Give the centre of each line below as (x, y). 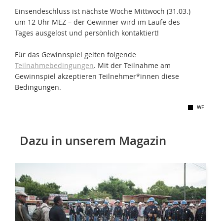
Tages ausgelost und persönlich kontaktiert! (87, 33)
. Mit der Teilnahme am (132, 66)
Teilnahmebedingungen (54, 66)
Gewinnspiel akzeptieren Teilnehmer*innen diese (97, 76)
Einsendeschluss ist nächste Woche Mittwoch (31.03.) (103, 11)
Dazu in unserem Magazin (93, 141)
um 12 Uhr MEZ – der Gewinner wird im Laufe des (97, 22)
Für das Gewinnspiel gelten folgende (75, 55)
